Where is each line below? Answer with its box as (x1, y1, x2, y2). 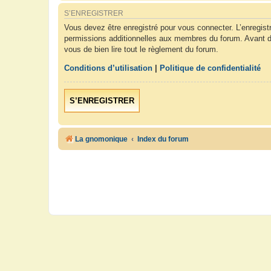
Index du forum (137, 135, 189, 144)
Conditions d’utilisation (64, 64, 152, 73)
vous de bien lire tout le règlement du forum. (64, 44, 218, 54)
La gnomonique (75, 135, 128, 144)
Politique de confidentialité (160, 64, 261, 73)
